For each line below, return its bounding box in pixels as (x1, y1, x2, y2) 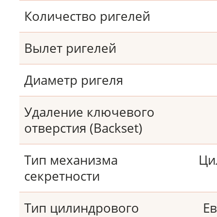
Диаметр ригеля (24, 71, 123, 89)
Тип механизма (24, 151, 118, 169)
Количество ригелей (24, 7, 150, 25)
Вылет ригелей (24, 39, 116, 57)
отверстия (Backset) (24, 119, 142, 137)
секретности (24, 167, 100, 185)
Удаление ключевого (24, 103, 155, 121)
